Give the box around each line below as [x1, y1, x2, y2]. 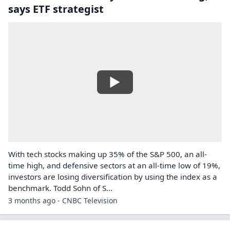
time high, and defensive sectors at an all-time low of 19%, [8, 160, 220, 170]
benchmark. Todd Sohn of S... [8, 183, 112, 193]
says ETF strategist [8, 2, 104, 16]
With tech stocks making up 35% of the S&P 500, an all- [8, 149, 207, 159]
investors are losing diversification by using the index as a [8, 171, 217, 182]
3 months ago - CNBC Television [8, 196, 118, 205]
